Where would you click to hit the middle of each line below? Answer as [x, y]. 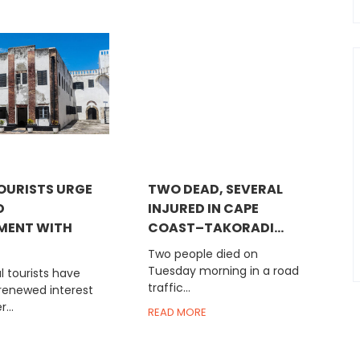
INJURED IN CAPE [203, 208]
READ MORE [177, 312]
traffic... [169, 287]
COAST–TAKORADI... [215, 227]
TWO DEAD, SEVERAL [215, 189]
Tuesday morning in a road [223, 270]
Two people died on [202, 254]
